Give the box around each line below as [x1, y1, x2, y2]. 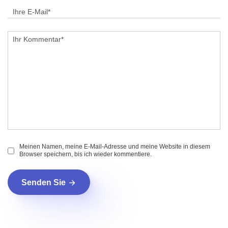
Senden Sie [21, 178, 66, 187]
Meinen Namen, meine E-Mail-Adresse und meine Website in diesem [19, 143, 210, 151]
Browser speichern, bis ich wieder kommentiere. [19, 151, 152, 158]
